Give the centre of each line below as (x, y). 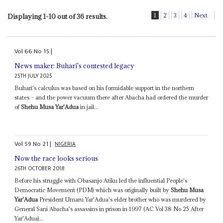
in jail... (89, 107)
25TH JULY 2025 (34, 76)
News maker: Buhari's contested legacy (75, 65)
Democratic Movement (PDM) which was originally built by (93, 190)
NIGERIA (65, 144)
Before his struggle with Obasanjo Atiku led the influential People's (101, 181)
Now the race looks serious (56, 159)
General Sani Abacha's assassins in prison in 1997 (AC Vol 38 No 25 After (109, 209)
